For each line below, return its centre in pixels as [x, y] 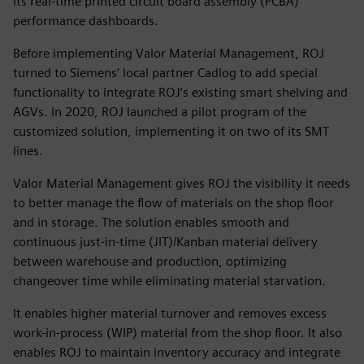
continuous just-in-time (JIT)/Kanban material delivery [165, 242]
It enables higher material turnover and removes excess [170, 314]
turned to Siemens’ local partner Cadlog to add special [165, 73]
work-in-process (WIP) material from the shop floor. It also [178, 333]
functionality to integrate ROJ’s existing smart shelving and [180, 93]
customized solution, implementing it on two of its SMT [171, 132]
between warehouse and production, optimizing [150, 262]
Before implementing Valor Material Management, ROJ [169, 54]
